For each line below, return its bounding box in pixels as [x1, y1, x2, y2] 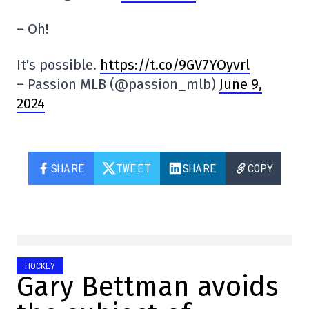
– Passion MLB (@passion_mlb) [17, 75, 219, 92]
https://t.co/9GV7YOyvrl [100, 56, 250, 73]
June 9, [219, 75, 262, 92]
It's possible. [17, 56, 100, 73]
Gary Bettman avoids [17, 270, 278, 303]
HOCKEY [25, 259, 55, 271]
